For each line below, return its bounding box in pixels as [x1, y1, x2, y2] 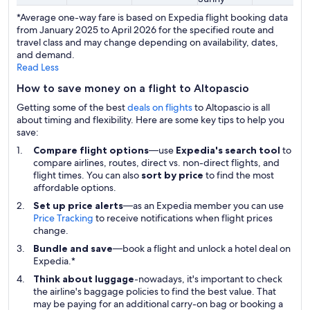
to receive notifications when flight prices [93, 212, 273, 224]
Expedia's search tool [176, 144, 280, 156]
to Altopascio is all [192, 101, 270, 113]
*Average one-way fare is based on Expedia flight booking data [17, 11, 288, 24]
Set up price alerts [33, 199, 123, 212]
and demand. [17, 48, 75, 61]
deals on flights [127, 101, 192, 113]
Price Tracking [33, 212, 93, 224]
